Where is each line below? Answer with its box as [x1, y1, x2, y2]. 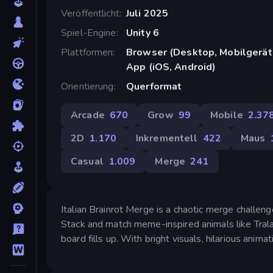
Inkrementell [135, 131, 198, 145]
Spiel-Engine [61, 26, 116, 40]
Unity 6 [126, 26, 159, 40]
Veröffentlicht [61, 6, 119, 20]
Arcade [71, 108, 105, 122]
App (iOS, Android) [126, 60, 216, 74]
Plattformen [61, 45, 113, 59]
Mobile [210, 108, 243, 122]
